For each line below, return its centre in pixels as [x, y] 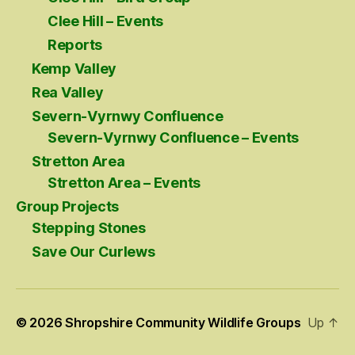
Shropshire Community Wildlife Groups [183, 322]
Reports [75, 44]
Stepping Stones [89, 227]
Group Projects [68, 206]
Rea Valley [68, 92]
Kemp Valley [74, 68]
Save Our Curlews [94, 251]
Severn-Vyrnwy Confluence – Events [174, 137]
